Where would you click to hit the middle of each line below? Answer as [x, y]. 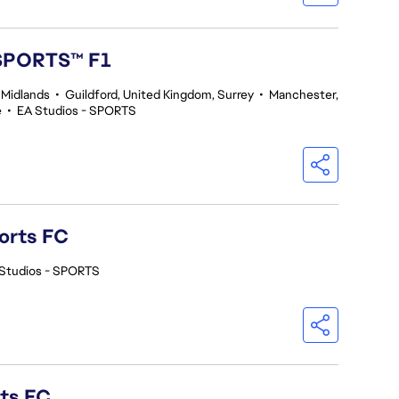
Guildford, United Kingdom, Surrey [159, 94]
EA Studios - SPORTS [77, 110]
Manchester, [304, 94]
